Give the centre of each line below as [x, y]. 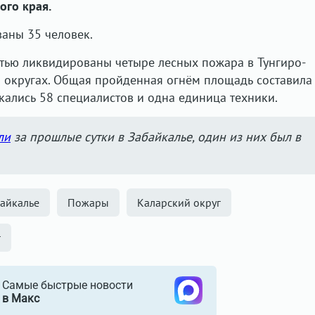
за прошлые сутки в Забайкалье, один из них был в [156, 137]
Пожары [88, 202]
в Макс [20, 298]
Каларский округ [179, 202]
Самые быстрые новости [67, 285]
